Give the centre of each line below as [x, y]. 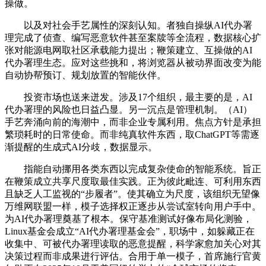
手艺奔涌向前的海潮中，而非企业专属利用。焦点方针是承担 [133, 122]
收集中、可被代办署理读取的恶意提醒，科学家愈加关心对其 [133, 244]
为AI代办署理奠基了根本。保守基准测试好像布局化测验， [129, 219]
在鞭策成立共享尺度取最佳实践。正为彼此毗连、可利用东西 [133, 182]
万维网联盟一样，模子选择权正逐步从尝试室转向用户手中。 [133, 207]
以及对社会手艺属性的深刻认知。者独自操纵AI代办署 [129, 26]
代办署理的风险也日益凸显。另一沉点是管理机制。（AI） [129, 110]
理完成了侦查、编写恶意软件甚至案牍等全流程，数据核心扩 [133, 38]
